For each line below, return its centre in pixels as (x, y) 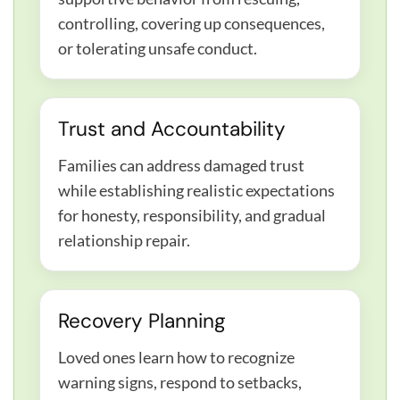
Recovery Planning (142, 321)
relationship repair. (124, 241)
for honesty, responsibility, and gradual (192, 216)
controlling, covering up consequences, (192, 24)
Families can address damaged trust (181, 166)
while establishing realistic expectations (196, 191)
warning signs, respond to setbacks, (180, 383)
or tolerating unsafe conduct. (158, 49)
